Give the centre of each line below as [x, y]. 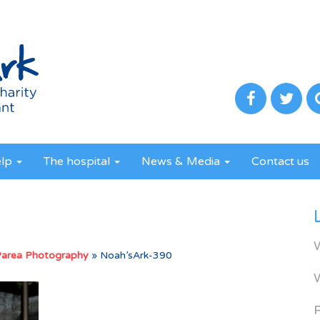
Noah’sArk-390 [136, 255]
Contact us [280, 161]
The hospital [78, 161]
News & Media [182, 161]
